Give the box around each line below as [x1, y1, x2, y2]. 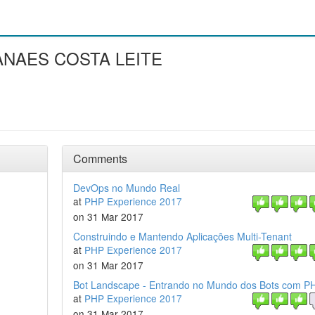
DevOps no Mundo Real [72, 181, 180, 195]
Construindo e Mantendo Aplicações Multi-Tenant [72, 229, 292, 243]
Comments [72, 150, 127, 167]
